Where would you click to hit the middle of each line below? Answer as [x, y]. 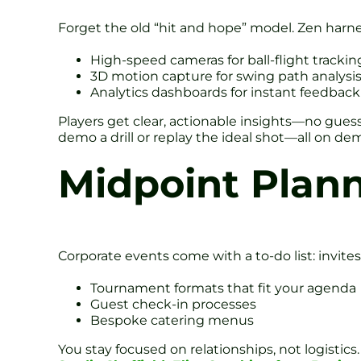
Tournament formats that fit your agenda [223, 288]
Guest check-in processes [173, 305]
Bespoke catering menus [172, 321]
